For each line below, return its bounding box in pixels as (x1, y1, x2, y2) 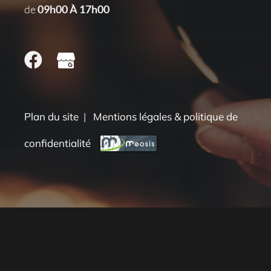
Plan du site (24, 109, 79, 123)
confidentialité (24, 136, 91, 149)
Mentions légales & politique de (93, 109, 238, 123)
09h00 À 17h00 (38, 2, 109, 16)
